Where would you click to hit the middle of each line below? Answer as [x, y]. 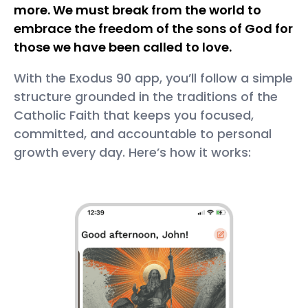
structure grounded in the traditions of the [146, 97]
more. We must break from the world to [137, 10]
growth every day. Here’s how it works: [132, 153]
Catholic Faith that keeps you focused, [134, 115]
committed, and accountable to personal [143, 134]
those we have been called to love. [123, 47]
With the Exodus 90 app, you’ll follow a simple [153, 78]
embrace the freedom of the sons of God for [153, 29]
